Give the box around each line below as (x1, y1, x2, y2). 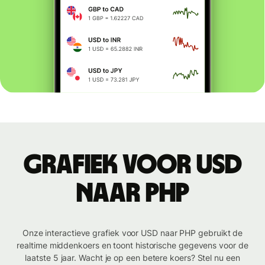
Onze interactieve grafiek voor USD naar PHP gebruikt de (22, 228, 243, 238)
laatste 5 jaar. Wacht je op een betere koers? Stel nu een (25, 253, 240, 263)
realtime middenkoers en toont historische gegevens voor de (17, 240, 248, 251)
